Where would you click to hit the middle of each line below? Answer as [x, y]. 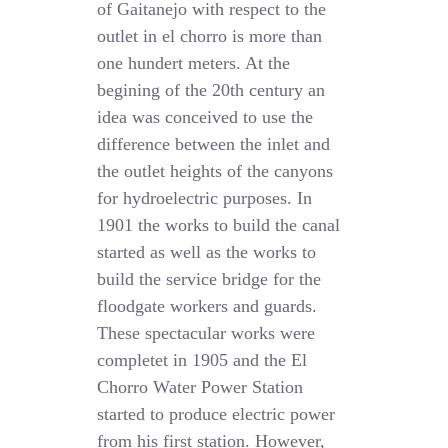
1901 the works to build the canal [219, 225]
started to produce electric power [216, 414]
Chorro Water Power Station [200, 387]
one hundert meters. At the [194, 63]
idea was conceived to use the [205, 117]
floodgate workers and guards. [207, 306]
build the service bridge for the [209, 279]
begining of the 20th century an [211, 90]
